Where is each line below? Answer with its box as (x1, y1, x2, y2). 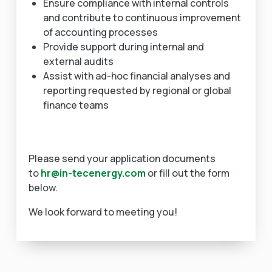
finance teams (42, 98, 109, 112)
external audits (42, 55, 114, 68)
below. (28, 181, 58, 194)
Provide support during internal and (42, 40, 204, 53)
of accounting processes (42, 25, 158, 39)
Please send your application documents (28, 152, 216, 165)
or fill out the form (145, 166, 229, 180)
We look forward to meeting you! (28, 205, 177, 219)
